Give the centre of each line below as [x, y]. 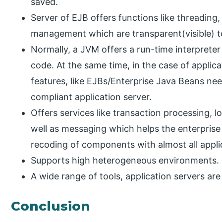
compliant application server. [91, 97]
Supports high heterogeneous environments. [125, 161]
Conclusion [51, 206]
